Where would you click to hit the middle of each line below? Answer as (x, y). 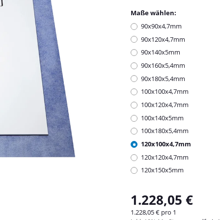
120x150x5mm (162, 170)
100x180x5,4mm (165, 131)
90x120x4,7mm (163, 39)
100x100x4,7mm (165, 92)
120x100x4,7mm (166, 144)
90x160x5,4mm (163, 65)
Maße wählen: (154, 13)
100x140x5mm (162, 118)
